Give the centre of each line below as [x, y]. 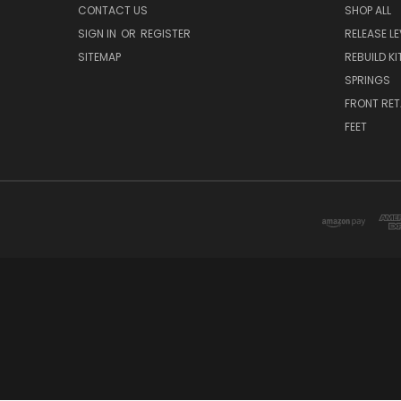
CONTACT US [113, 10]
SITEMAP [99, 56]
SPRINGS [367, 80]
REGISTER [166, 33]
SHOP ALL [367, 10]
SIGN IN [98, 33]
